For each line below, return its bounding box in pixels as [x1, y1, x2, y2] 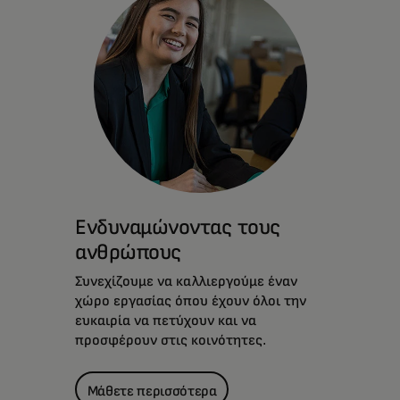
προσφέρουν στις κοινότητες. [75, 332, 266, 347]
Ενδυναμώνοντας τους [75, 214, 280, 238]
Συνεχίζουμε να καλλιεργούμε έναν [75, 273, 297, 288]
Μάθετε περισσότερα [87, 382, 217, 398]
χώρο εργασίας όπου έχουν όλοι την [75, 293, 306, 308]
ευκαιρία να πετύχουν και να [75, 312, 256, 328]
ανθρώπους [75, 239, 181, 263]
